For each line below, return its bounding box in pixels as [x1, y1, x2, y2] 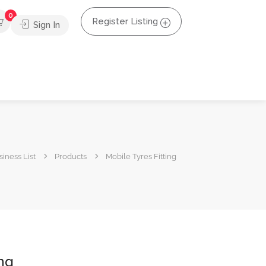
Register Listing [92, 16, 158, 27]
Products [55, 151, 87, 161]
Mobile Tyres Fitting [106, 151, 176, 161]
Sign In [31, 19, 60, 30]
